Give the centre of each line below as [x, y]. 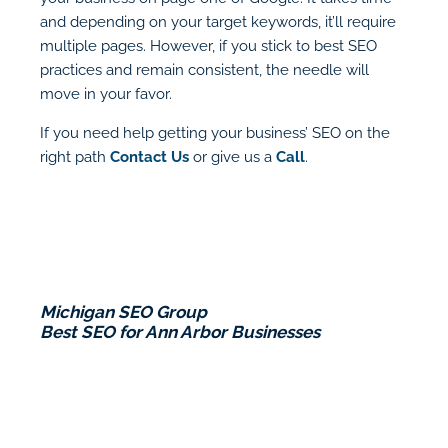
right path [75, 157]
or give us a [234, 157]
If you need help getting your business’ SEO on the [215, 133]
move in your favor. [106, 94]
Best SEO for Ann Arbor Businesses [182, 332]
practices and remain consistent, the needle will [204, 70]
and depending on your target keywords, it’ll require [218, 22]
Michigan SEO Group [123, 312]
